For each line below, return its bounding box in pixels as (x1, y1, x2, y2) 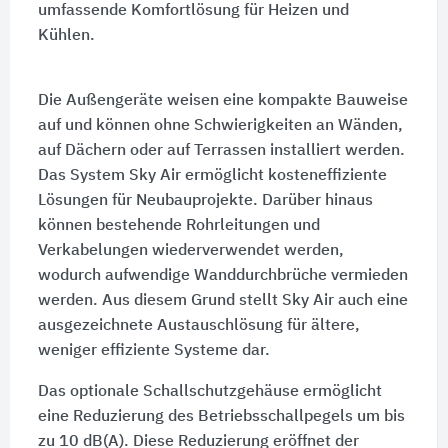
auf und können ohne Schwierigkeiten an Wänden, (37, 118, 403, 135)
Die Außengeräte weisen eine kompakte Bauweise (37, 93, 408, 110)
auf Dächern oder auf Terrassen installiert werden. (37, 143, 405, 160)
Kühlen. (37, 28, 95, 45)
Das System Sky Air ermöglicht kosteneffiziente (37, 168, 387, 185)
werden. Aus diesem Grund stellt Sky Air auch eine (37, 293, 408, 310)
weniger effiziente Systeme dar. (37, 343, 270, 360)
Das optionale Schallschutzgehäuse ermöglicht (37, 384, 382, 401)
